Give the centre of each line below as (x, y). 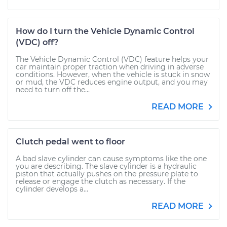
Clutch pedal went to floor (70, 142)
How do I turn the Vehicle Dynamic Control (105, 31)
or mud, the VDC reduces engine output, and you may (112, 82)
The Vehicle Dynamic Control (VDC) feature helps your (112, 59)
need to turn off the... (53, 90)
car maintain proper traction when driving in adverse (110, 67)
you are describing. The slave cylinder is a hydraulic (106, 166)
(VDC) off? (37, 42)
